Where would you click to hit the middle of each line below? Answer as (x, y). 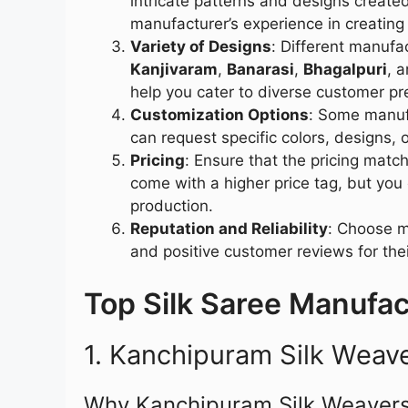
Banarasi (260, 70)
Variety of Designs (201, 47)
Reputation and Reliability (229, 229)
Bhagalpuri (345, 70)
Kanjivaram (174, 70)
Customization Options (219, 115)
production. (172, 206)
